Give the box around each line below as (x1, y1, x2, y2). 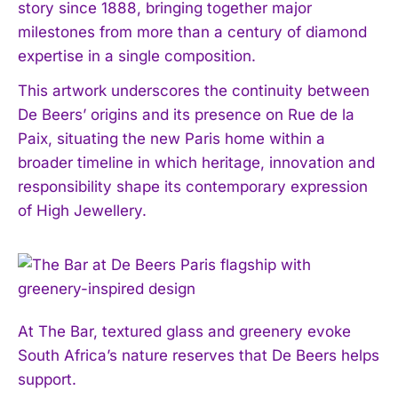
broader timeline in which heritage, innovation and (18, 153, 375, 171)
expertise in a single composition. (18, 46, 256, 65)
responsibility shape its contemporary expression (18, 177, 368, 195)
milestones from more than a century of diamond (18, 22, 367, 41)
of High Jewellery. (18, 201, 147, 219)
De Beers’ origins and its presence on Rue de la (18, 105, 354, 123)
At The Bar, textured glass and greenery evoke (18, 322, 351, 340)
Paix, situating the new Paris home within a (18, 129, 325, 147)
